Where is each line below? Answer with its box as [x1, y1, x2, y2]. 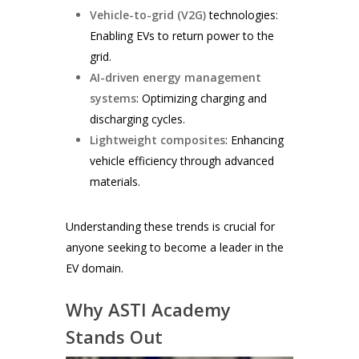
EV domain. [66, 260, 124, 276]
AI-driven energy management [90, 70, 262, 86]
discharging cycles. [90, 111, 186, 127]
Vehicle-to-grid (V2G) [90, 7, 207, 23]
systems [90, 91, 137, 107]
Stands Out [66, 325, 163, 349]
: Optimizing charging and [136, 91, 268, 107]
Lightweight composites [90, 132, 226, 148]
